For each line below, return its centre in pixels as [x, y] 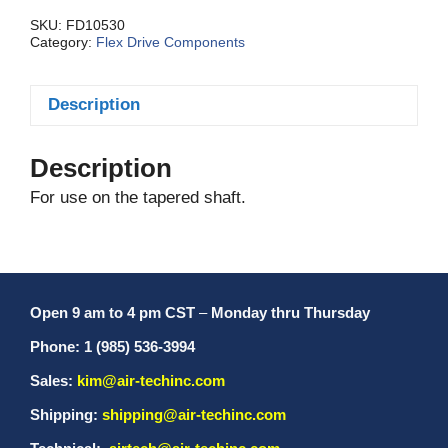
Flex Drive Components [170, 42]
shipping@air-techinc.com [194, 415]
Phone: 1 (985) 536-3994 [112, 347]
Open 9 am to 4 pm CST [112, 313]
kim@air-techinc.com [151, 381]
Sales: [53, 381]
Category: [63, 42]
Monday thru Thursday [290, 313]
